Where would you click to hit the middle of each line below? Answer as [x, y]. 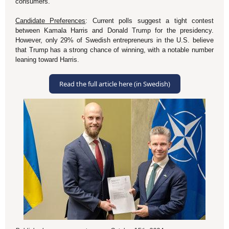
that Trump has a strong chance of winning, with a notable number [114, 50]
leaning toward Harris [46, 60]
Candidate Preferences [51, 21]
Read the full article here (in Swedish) [114, 84]
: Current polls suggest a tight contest [150, 21]
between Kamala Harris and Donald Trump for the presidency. [114, 30]
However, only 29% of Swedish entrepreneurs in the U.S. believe [114, 40]
